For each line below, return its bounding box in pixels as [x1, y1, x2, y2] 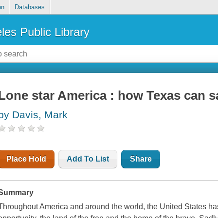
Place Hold [6, 155, 47, 163]
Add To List [67, 155, 109, 163]
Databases [14, 3, 45, 11]
